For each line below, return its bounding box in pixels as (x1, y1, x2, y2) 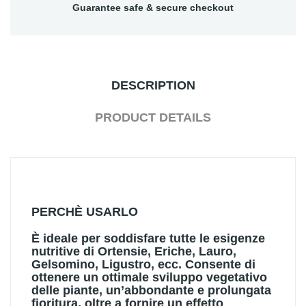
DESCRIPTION (111, 78, 195, 92)
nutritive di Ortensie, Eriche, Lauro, (31, 244, 236, 258)
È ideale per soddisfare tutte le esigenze (31, 231, 265, 245)
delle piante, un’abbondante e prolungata (31, 283, 271, 297)
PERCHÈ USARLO (31, 204, 138, 219)
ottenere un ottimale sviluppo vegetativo (31, 270, 267, 284)
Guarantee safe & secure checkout (72, 1, 234, 13)
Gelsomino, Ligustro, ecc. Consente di (31, 257, 255, 271)
